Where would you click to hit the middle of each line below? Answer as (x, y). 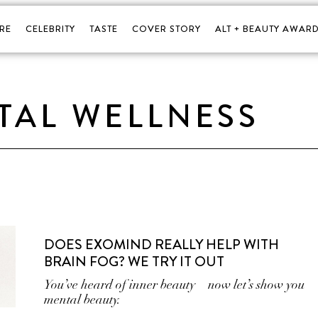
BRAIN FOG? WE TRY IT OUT (135, 262)
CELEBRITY (50, 29)
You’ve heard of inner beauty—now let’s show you (175, 285)
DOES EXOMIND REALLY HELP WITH (162, 245)
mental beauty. (83, 300)
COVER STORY (166, 29)
